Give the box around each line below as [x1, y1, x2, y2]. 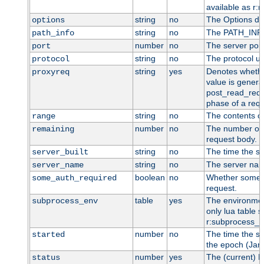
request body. [206, 134, 257, 144]
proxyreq [31, 67, 70, 77]
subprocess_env [31, 196, 98, 206]
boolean [134, 173, 165, 183]
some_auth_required [31, 173, 117, 183]
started [31, 230, 65, 240]
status [31, 253, 60, 263]
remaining [31, 124, 74, 134]
